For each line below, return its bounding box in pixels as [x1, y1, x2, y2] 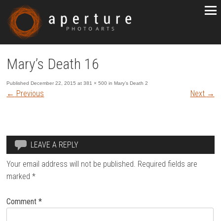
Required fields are [138, 159, 198, 169]
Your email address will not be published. [6, 159, 136, 169]
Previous [14, 88, 44, 98]
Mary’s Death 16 [6, 55, 100, 73]
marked [6, 172, 33, 182]
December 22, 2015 [31, 80, 76, 86]
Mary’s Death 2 [114, 80, 148, 86]
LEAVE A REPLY [31, 140, 79, 150]
